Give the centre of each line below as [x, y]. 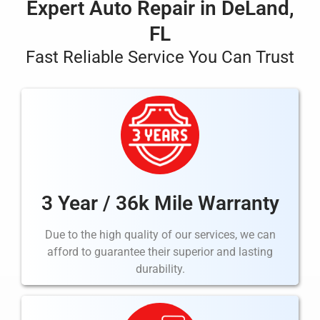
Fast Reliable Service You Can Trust [160, 57]
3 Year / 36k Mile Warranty [160, 204]
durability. [160, 269]
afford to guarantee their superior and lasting [160, 252]
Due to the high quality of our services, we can [160, 235]
